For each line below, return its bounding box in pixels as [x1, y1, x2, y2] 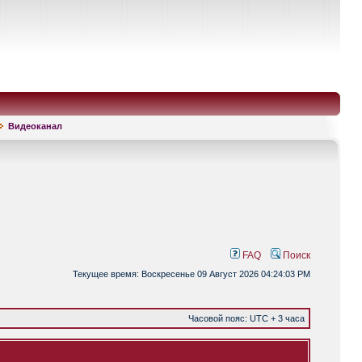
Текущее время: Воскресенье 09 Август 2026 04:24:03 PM [73, 269, 310, 279]
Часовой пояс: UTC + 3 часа [188, 314, 305, 323]
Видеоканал [8, 121, 62, 131]
